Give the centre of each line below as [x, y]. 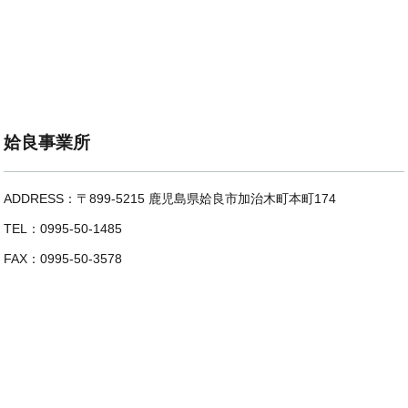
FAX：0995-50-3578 [63, 259]
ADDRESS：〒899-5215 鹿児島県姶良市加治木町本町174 [170, 199]
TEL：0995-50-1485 [63, 229]
